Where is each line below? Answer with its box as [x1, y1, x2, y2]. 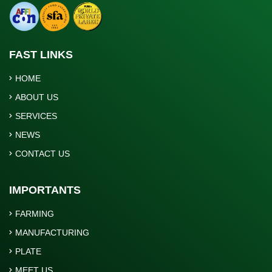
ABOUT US [15, 92, 58, 103]
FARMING [15, 209, 54, 219]
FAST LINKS [9, 49, 73, 61]
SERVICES [15, 111, 57, 121]
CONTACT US [15, 149, 70, 159]
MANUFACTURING [15, 228, 89, 238]
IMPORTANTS [9, 184, 81, 197]
